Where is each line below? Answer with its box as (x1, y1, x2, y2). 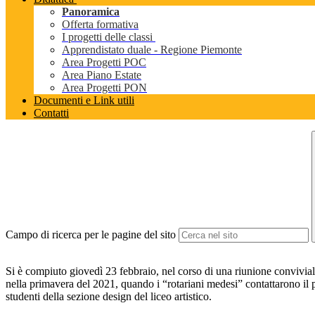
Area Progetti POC (62, 56, 146, 69)
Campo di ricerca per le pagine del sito (6, 229, 176, 241)
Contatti (34, 107, 69, 120)
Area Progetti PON (62, 82, 147, 94)
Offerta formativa (62, 18, 139, 31)
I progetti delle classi (62, 31, 155, 44)
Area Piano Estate (62, 69, 141, 82)
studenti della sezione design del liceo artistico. (6, 290, 212, 303)
